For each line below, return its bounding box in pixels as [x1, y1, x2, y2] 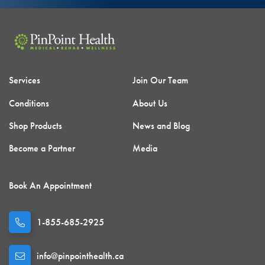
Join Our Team [132, 74, 188, 87]
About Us [132, 96, 167, 109]
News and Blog [132, 119, 190, 132]
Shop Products [9, 119, 62, 132]
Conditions [9, 96, 49, 109]
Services [9, 74, 40, 87]
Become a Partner [9, 142, 75, 155]
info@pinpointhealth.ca [37, 250, 124, 262]
